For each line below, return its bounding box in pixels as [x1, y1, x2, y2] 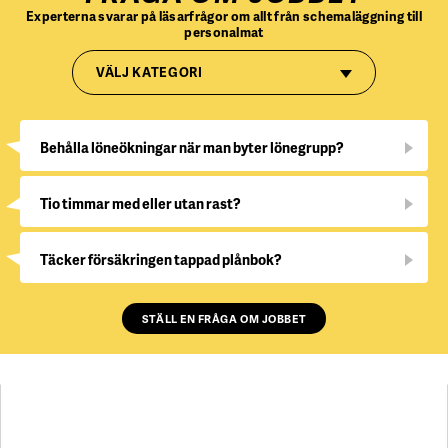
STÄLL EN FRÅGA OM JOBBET [141, 311, 307, 326]
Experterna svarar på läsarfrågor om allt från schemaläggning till [25, 7, 423, 25]
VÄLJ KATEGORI [96, 63, 203, 81]
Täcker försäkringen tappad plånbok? [40, 250, 282, 269]
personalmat [184, 23, 264, 41]
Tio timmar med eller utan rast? [40, 194, 241, 213]
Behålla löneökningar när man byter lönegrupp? [40, 138, 344, 157]
